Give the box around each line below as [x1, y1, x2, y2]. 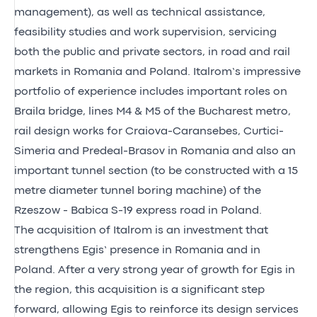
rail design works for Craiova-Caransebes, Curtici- [14, 126, 284, 137]
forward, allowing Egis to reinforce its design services [14, 304, 299, 315]
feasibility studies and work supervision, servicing [14, 27, 277, 38]
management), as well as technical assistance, [14, 7, 265, 18]
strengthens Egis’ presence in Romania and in [14, 245, 260, 255]
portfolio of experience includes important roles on [14, 86, 287, 97]
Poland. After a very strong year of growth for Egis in [14, 265, 295, 275]
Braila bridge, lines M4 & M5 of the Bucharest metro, [14, 106, 291, 117]
